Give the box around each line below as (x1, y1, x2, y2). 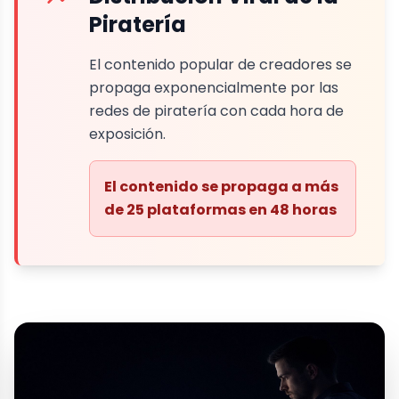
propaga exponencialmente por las (89, 77, 338, 99)
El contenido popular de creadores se (89, 54, 352, 76)
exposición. (89, 124, 166, 145)
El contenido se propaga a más (104, 176, 338, 198)
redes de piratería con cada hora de (89, 101, 344, 122)
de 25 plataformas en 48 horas (104, 199, 337, 221)
